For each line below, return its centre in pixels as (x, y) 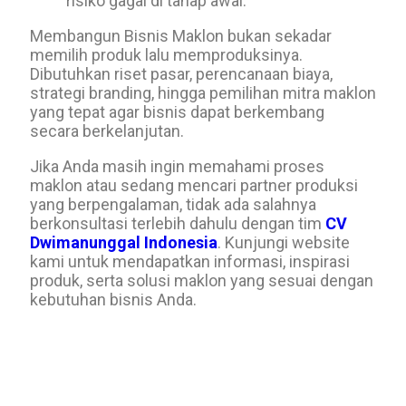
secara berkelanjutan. (107, 131)
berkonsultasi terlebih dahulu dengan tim (178, 223)
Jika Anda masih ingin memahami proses (177, 166)
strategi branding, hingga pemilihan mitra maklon (203, 93)
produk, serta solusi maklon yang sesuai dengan (202, 280)
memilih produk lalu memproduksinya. (166, 55)
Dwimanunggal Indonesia (124, 242)
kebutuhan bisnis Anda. (113, 300)
